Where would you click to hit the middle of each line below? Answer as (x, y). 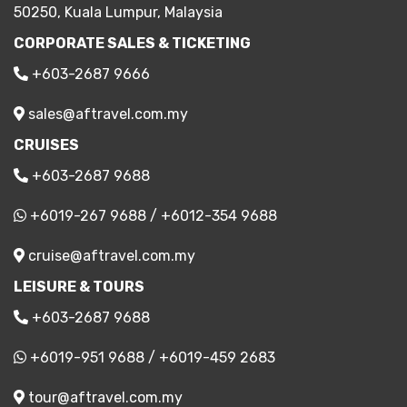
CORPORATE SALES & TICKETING (132, 43)
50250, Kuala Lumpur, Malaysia (118, 12)
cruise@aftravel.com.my (110, 255)
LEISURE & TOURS (79, 286)
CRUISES (46, 144)
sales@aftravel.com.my (106, 114)
